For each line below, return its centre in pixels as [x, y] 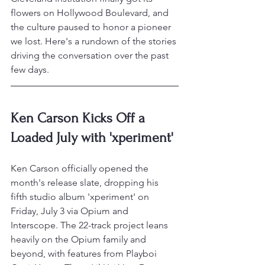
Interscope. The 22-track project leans [91, 225]
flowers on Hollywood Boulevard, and [91, 13]
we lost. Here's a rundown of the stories [95, 41]
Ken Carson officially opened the [81, 169]
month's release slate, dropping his [86, 183]
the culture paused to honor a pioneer [92, 27]
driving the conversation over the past [91, 56]
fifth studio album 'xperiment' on [81, 197]
